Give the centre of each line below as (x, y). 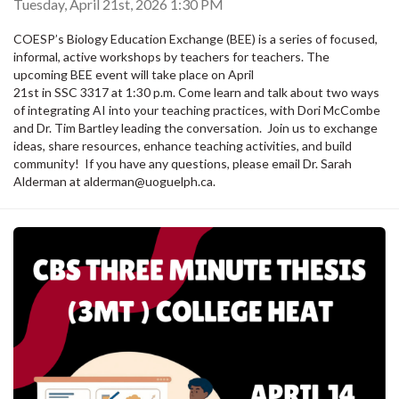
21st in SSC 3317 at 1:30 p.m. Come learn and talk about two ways (196, 93)
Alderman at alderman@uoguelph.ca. (116, 182)
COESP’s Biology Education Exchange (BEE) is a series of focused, (195, 39)
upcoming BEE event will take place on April (134, 75)
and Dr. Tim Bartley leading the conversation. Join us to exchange (195, 128)
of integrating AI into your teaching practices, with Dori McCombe (197, 110)
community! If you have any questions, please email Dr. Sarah (183, 164)
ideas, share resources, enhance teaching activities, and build (183, 146)
